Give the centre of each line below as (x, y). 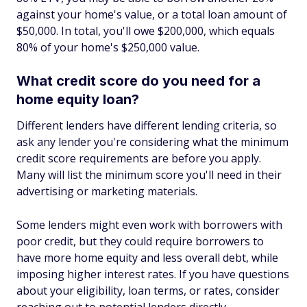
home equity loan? (78, 99)
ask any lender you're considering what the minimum (152, 142)
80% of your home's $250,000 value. (108, 47)
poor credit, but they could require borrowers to (140, 241)
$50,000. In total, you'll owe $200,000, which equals (146, 31)
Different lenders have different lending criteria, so (147, 125)
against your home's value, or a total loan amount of (152, 14)
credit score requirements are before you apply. (139, 158)
